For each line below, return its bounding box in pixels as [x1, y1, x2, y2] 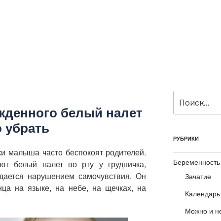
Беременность [173, 157, 220, 167]
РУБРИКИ [173, 135, 199, 143]
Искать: [173, 91, 200, 101]
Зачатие [184, 171, 211, 182]
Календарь [184, 188, 220, 199]
